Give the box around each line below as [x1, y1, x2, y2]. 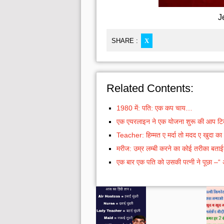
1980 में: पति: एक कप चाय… [116, 103, 192, 112]
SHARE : [111, 36, 138, 44]
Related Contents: [106, 81, 193, 94]
